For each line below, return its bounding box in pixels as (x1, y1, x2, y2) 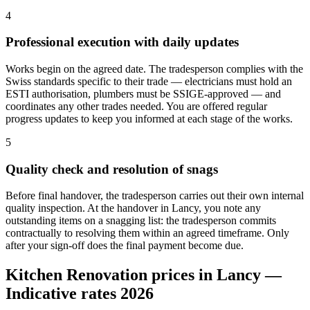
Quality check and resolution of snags (6, 161, 218, 176)
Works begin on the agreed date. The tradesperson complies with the (6, 63, 303, 75)
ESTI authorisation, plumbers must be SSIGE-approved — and (6, 88, 281, 100)
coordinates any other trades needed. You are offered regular (6, 100, 267, 112)
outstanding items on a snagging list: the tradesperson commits (6, 215, 276, 227)
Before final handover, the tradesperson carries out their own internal (6, 190, 304, 202)
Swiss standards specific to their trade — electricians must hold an (6, 75, 292, 87)
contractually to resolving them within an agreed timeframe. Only (6, 227, 289, 239)
